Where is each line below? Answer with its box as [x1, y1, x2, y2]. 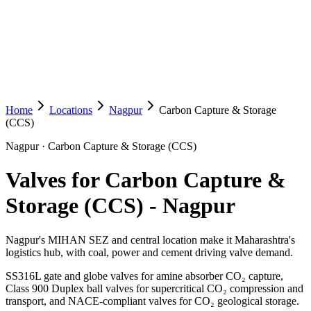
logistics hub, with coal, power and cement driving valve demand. [6, 246, 293, 258]
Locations [49, 104, 92, 116]
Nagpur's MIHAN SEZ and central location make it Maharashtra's [6, 233, 295, 246]
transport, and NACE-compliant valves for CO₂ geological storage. [6, 294, 299, 307]
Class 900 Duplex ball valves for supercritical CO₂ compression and [6, 282, 303, 294]
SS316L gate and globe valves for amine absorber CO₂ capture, [6, 269, 283, 282]
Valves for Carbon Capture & [6, 167, 286, 193]
